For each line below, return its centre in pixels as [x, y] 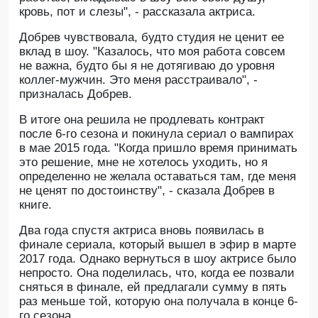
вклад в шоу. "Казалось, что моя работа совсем [152, 51]
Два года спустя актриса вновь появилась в [142, 230]
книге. [35, 205]
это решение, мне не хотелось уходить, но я [143, 162]
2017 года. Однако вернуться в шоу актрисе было [158, 259]
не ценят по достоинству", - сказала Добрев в [147, 191]
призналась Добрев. [76, 94]
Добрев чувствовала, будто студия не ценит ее [152, 37]
